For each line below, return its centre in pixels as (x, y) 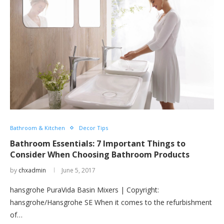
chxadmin (32, 170)
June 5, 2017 (78, 170)
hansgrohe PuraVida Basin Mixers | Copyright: (84, 190)
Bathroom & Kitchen (37, 128)
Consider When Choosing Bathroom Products (100, 154)
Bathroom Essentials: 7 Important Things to (98, 143)
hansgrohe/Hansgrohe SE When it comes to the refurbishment (111, 202)
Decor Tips (93, 128)
